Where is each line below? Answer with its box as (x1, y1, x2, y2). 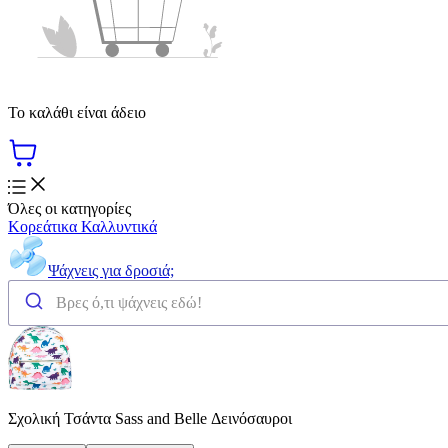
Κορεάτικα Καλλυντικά (8, 217, 157, 235)
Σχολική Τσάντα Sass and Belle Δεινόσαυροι (8, 409, 292, 427)
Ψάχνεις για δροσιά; (48, 261, 174, 279)
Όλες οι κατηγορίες (8, 199, 131, 217)
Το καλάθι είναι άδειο (8, 103, 146, 121)
